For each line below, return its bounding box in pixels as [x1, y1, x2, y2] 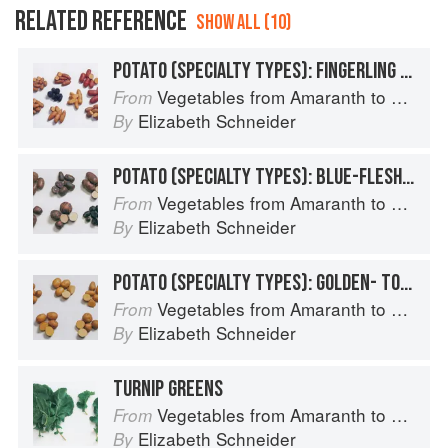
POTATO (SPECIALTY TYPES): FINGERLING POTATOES [400, 57, 412, 86]
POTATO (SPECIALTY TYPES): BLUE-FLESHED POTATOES [402, 163, 414, 192]
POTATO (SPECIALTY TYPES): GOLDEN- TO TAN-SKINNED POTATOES [400, 269, 412, 298]
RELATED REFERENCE [15, 5, 187, 39]
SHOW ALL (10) [196, 10, 291, 36]
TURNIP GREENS [113, 375, 223, 404]
